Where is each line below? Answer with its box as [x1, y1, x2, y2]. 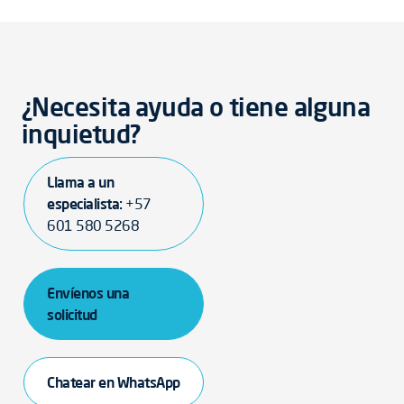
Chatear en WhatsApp [47, 373, 180, 391]
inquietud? [22, 118, 141, 150]
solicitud [47, 306, 97, 324]
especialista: [47, 195, 126, 213]
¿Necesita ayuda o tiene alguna [22, 91, 371, 123]
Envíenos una [47, 284, 130, 302]
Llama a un [47, 173, 115, 191]
